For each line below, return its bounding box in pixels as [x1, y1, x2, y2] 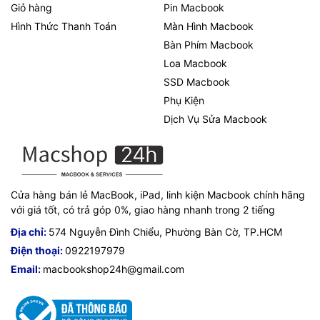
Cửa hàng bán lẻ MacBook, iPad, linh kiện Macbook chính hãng [11, 188, 305, 201]
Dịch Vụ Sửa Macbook [164, 112, 267, 125]
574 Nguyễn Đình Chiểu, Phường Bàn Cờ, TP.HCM [49, 225, 282, 238]
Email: [11, 262, 43, 275]
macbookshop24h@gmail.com [43, 262, 184, 275]
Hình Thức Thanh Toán [11, 19, 116, 32]
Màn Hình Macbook [164, 19, 254, 32]
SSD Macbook [164, 75, 230, 88]
